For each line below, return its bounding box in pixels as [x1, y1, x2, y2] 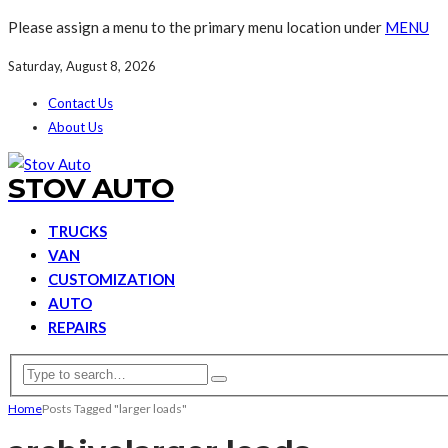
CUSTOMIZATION [48, 270, 175, 288]
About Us [48, 119, 103, 135]
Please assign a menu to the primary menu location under [8, 18, 385, 36]
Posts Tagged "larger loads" [42, 400, 187, 416]
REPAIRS [48, 318, 106, 336]
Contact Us [48, 95, 113, 111]
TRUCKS [48, 222, 107, 240]
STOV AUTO [8, 171, 174, 205]
